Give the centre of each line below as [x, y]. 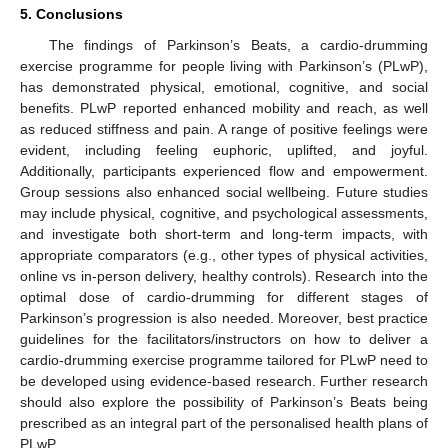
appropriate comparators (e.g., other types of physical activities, [224, 254]
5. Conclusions [71, 13]
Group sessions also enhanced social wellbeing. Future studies [224, 191]
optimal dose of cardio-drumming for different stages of [224, 296]
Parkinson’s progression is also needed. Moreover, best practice [224, 317]
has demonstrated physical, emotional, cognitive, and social [224, 86]
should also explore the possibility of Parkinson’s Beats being [224, 401]
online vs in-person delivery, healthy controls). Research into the [224, 275]
